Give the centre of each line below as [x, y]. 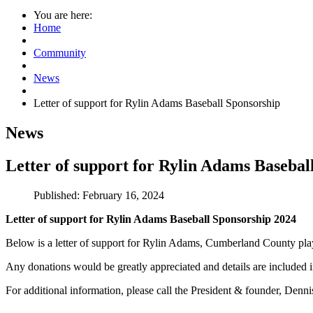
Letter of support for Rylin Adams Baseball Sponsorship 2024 [151, 219]
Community [60, 53]
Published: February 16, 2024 [99, 195]
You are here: [63, 15]
